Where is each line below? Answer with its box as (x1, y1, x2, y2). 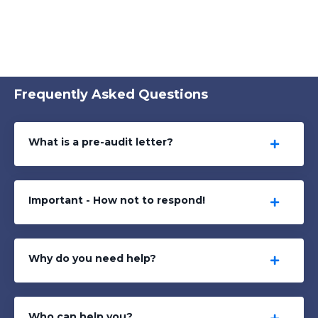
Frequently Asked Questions (14, 87, 208, 103)
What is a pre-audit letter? (28, 136, 173, 149)
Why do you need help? (28, 252, 156, 265)
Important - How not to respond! (28, 194, 205, 207)
